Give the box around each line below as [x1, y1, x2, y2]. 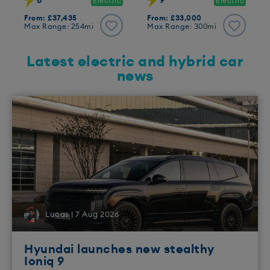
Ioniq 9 [24, 256, 64, 268]
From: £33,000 [147, 14, 202, 22]
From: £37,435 [24, 14, 77, 22]
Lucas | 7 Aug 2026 [45, 211, 119, 219]
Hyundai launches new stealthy [24, 243, 215, 256]
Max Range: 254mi [24, 23, 93, 31]
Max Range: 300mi [147, 23, 216, 31]
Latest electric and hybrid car [27, 55, 243, 70]
